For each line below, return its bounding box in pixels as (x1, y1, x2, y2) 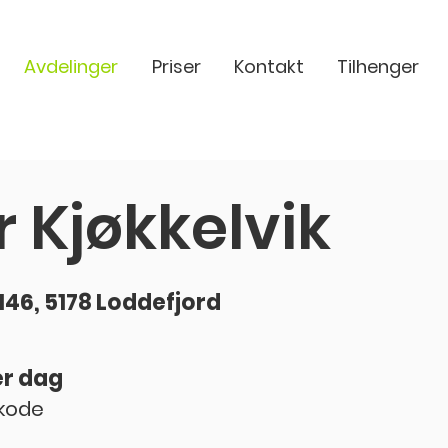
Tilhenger (336, 54, 419, 79)
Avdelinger (24, 54, 118, 79)
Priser (151, 54, 201, 79)
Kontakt (233, 54, 304, 79)
